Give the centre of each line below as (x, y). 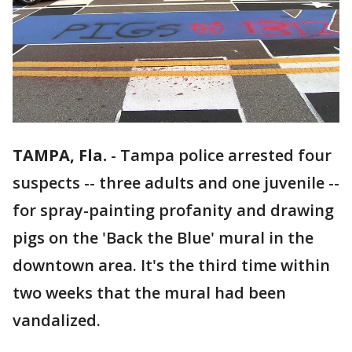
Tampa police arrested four (226, 156)
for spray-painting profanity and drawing (173, 211)
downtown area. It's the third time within (171, 266)
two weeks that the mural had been (149, 293)
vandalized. (57, 321)
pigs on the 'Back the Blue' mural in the (163, 238)
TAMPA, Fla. (60, 156)
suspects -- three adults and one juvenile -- (176, 183)
